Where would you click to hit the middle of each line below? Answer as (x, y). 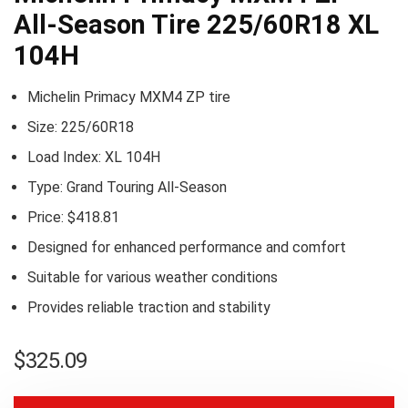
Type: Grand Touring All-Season (127, 187)
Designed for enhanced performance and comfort (187, 247)
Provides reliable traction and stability (149, 307)
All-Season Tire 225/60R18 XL (196, 25)
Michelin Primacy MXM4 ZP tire (129, 97)
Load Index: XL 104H (94, 157)
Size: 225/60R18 (81, 127)
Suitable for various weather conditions (153, 277)
